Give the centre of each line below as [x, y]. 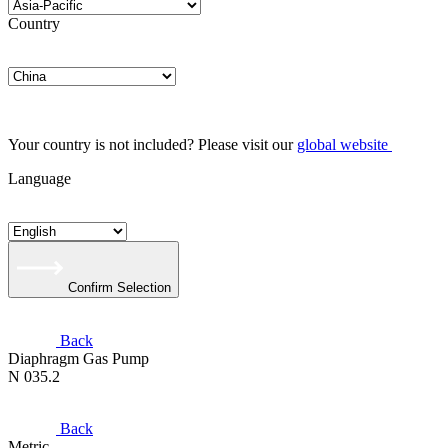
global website [342, 144]
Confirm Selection [119, 287]
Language [39, 178]
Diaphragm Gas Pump [78, 358]
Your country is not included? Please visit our [152, 144]
